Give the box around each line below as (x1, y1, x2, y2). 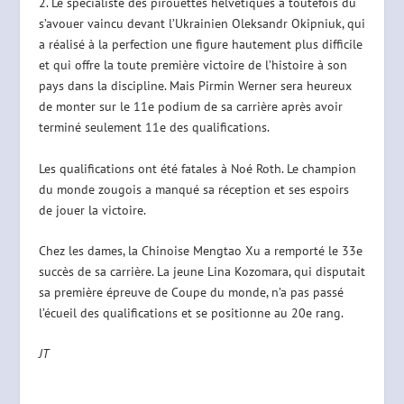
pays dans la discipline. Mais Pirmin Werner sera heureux (38, 78, 352, 95)
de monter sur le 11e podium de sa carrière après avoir (38, 98, 343, 115)
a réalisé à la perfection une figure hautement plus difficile (38, 36, 363, 53)
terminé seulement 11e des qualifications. (38, 119, 270, 136)
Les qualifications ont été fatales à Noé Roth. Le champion (38, 160, 356, 177)
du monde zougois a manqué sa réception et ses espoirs (38, 180, 349, 197)
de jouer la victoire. (38, 201, 146, 218)
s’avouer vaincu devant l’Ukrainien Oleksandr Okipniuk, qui (38, 15, 365, 32)
